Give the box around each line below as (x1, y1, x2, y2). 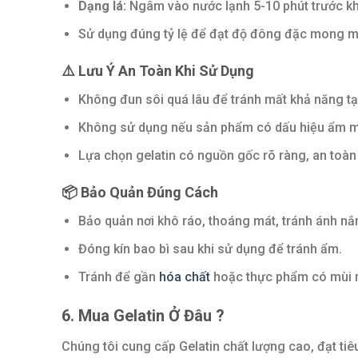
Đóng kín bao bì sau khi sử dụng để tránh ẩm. (78, 241, 342, 257)
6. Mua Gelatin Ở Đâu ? (62, 306, 225, 326)
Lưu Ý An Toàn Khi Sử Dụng (75, 62, 254, 80)
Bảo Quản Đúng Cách (78, 184, 218, 201)
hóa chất (158, 268, 210, 284)
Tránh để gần (78, 268, 159, 284)
